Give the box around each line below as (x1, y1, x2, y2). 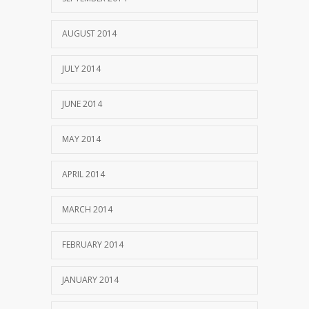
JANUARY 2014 (62, 274, 119, 286)
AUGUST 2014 (62, 28, 117, 39)
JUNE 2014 (62, 98, 102, 110)
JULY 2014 (62, 63, 101, 74)
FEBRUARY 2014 (62, 239, 123, 250)
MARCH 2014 (62, 203, 112, 215)
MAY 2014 (62, 133, 101, 145)
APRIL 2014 (62, 168, 105, 180)
